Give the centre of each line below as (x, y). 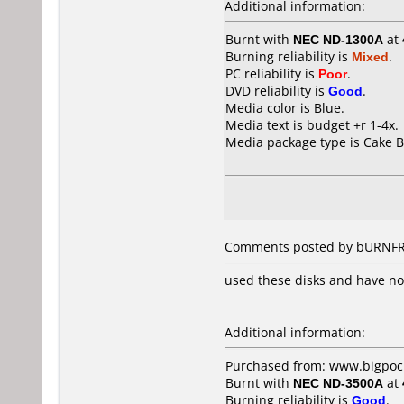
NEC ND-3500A (338, 383)
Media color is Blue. (285, 108)
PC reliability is (272, 73)
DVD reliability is (277, 91)
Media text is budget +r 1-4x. (312, 125)
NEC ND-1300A (338, 39)
